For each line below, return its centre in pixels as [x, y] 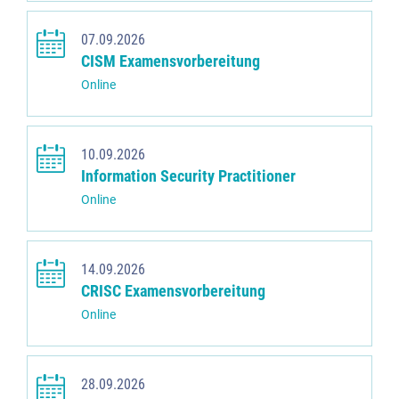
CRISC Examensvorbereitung [173, 292]
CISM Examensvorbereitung [171, 62]
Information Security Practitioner [188, 177]
